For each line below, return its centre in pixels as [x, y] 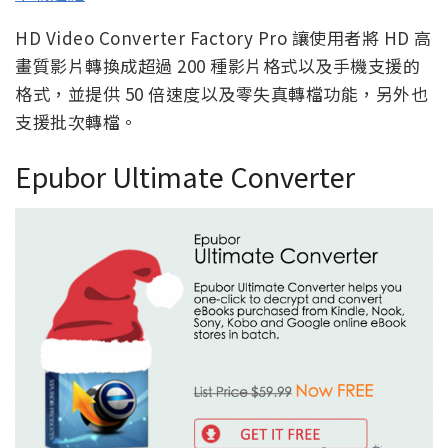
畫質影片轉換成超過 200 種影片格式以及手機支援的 [217, 65]
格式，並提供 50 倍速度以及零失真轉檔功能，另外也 [221, 93]
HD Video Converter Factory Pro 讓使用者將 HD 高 [223, 37]
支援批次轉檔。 [76, 121]
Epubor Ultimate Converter [185, 176]
